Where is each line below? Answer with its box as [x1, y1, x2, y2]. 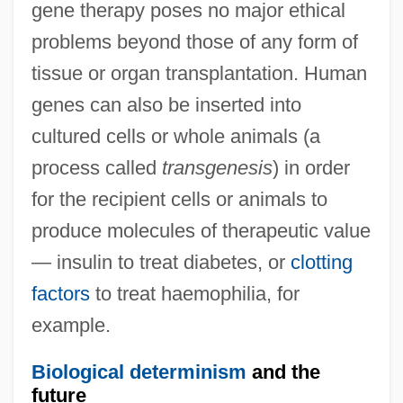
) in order [272, 156, 350, 179]
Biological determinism [31, 360, 246, 383]
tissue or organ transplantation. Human [31, 61, 367, 85]
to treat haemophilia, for [89, 282, 300, 305]
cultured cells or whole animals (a [31, 124, 320, 148]
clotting [290, 250, 353, 273]
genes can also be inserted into [31, 93, 301, 116]
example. [31, 313, 111, 336]
